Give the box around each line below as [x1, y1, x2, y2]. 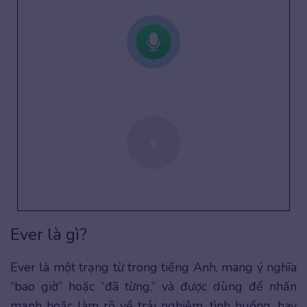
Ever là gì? [10, 223, 87, 246]
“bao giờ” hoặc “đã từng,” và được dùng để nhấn [10, 278, 297, 295]
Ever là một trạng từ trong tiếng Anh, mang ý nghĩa [10, 259, 297, 276]
